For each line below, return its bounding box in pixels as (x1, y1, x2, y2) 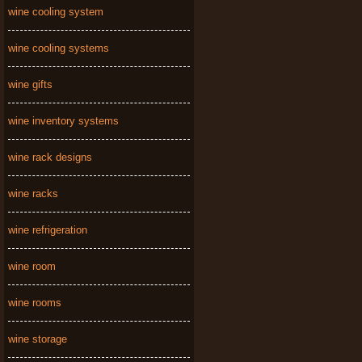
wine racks (8, 187, 58, 200)
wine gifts (8, 78, 53, 90)
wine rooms (8, 297, 61, 309)
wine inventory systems (8, 115, 119, 127)
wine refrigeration (8, 224, 87, 236)
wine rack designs (8, 151, 92, 163)
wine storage (8, 333, 67, 345)
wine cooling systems (8, 42, 109, 54)
